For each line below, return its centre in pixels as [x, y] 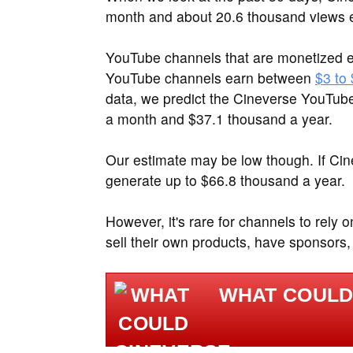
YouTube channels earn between [210, 77]
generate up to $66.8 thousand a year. [225, 180]
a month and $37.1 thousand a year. [219, 118]
